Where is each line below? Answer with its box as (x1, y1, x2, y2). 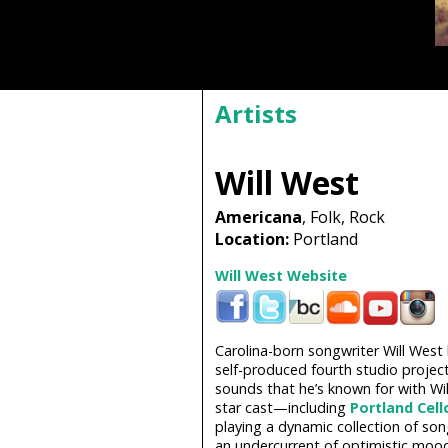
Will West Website (214, 266, 347, 286)
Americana (214, 206, 302, 229)
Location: (214, 228, 289, 251)
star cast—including (214, 398, 350, 418)
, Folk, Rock (301, 206, 385, 229)
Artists (214, 97, 297, 131)
